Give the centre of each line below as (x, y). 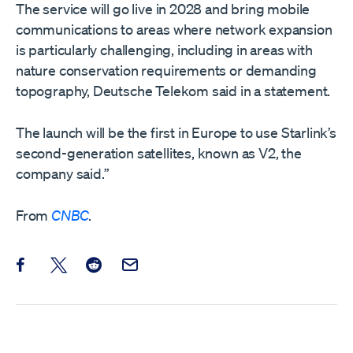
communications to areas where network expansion (174, 29)
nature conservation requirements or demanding (166, 70)
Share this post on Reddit (154, 270)
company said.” (63, 173)
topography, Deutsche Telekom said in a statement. (173, 91)
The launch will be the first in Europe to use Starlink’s (176, 132)
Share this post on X (104, 270)
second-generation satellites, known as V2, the (159, 153)
